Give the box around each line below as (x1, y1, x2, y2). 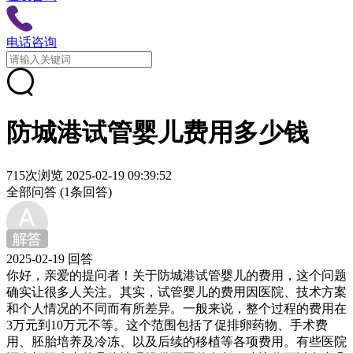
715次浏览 (6, 168, 63, 182)
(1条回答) (60, 184, 112, 199)
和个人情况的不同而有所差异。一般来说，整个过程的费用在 (6, 301, 347, 315)
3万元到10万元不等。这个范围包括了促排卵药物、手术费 (6, 318, 328, 332)
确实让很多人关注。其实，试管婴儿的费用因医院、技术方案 (6, 284, 347, 299)
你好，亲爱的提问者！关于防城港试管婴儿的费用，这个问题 (6, 268, 347, 282)
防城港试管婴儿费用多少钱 (6, 118, 309, 147)
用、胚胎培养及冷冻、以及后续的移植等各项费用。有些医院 (6, 334, 347, 348)
